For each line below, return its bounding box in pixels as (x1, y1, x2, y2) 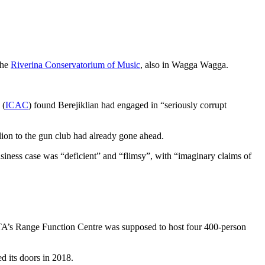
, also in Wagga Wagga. (140, 60, 228, 70)
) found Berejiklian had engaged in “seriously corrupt (28, 100, 227, 111)
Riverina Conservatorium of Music (11, 60, 140, 70)
